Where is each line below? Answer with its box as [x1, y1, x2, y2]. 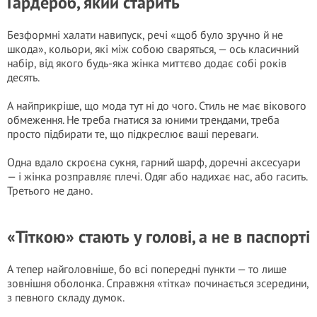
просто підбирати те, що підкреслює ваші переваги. [7, 127, 258, 141]
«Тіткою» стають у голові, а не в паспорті [7, 226, 310, 248]
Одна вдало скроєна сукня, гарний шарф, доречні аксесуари [7, 155, 300, 169]
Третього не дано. [7, 183, 93, 197]
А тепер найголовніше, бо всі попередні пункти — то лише [7, 262, 287, 276]
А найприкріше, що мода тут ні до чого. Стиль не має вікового [7, 98, 306, 113]
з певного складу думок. [7, 290, 125, 304]
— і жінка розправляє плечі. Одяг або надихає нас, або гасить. [7, 169, 307, 183]
